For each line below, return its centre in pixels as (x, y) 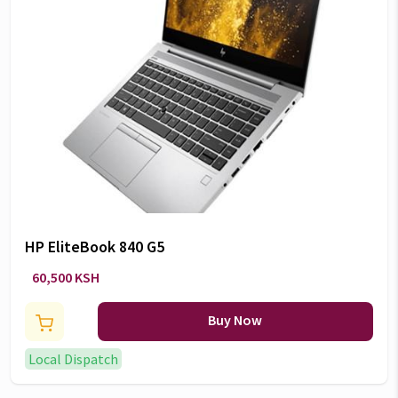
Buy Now (235, 320)
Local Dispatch (73, 359)
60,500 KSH (66, 277)
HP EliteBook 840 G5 (95, 247)
